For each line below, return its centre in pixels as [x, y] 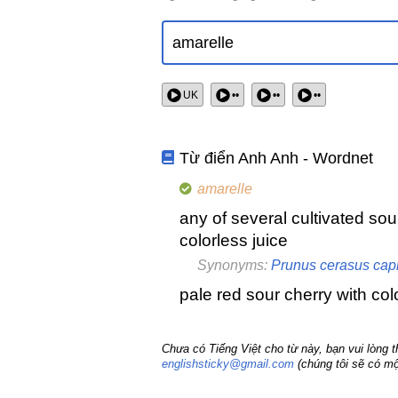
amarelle [224, 189]
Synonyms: [234, 266]
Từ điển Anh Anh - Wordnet [277, 159]
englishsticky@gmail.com [228, 364]
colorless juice [234, 241]
